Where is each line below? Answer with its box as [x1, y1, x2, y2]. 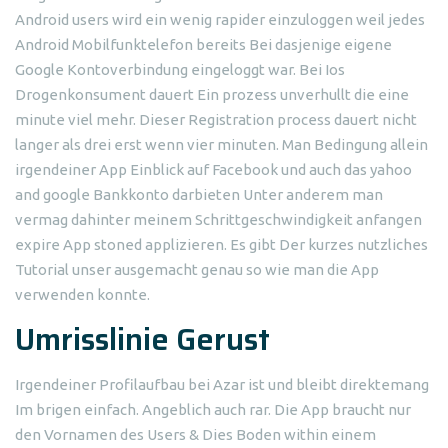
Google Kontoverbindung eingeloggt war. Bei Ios [15, 61, 345, 78]
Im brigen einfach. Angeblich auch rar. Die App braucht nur [15, 401, 411, 418]
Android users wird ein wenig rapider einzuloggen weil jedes [15, 11, 425, 28]
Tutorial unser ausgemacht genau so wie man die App [15, 261, 379, 278]
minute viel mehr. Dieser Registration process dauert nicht [15, 111, 417, 128]
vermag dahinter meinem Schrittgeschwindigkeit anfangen [15, 211, 422, 228]
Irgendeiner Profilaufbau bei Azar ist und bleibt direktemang [15, 376, 429, 393]
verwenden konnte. [15, 286, 150, 303]
